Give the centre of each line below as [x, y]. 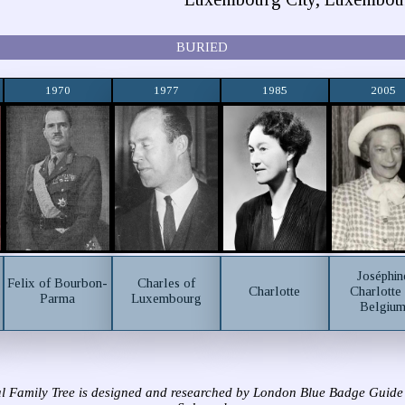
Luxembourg [166, 298]
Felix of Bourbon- [58, 283]
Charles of [166, 283]
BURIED [202, 47]
